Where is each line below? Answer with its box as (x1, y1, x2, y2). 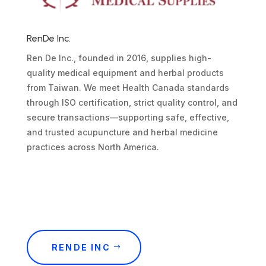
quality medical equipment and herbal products (26, 67, 224, 78)
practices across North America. (26, 141, 159, 152)
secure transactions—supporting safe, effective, (26, 112, 229, 122)
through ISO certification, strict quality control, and (26, 97, 237, 107)
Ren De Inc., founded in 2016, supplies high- (26, 52, 211, 63)
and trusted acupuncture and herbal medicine (26, 126, 218, 137)
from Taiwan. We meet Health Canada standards (26, 82, 229, 93)
